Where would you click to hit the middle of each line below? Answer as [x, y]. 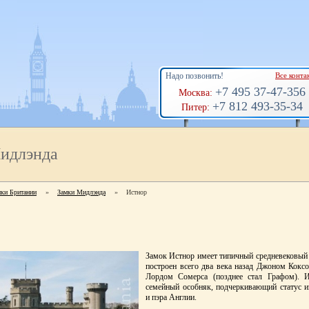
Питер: [197, 107]
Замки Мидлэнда [81, 192]
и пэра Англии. [171, 298]
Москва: [197, 93]
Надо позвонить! [195, 76]
